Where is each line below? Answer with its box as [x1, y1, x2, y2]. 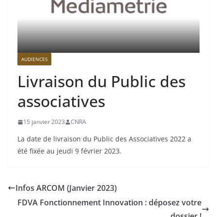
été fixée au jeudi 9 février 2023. [17, 146, 122, 156]
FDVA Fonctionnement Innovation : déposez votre [17, 197, 201, 208]
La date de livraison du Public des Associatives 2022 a [17, 134, 191, 144]
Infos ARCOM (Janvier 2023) [15, 183, 117, 194]
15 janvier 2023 [23, 118, 65, 126]
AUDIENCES [21, 56, 47, 63]
